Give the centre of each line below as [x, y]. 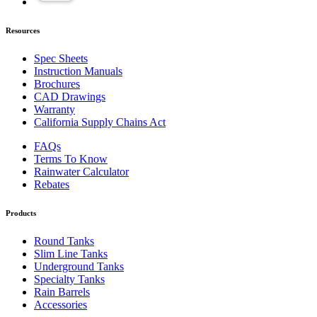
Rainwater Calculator [81, 171]
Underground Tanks [79, 266]
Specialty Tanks [69, 279]
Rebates [52, 184]
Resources [23, 30]
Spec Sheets [61, 58]
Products [21, 213]
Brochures [57, 83]
